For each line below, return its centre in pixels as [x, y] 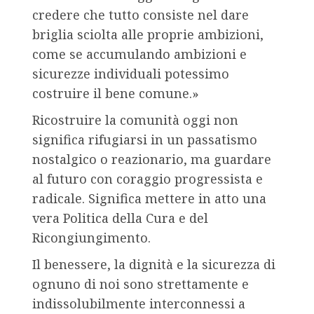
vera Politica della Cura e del [120, 218]
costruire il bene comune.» [116, 94]
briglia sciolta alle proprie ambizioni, [148, 35]
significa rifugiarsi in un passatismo [145, 140]
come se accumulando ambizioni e [139, 54]
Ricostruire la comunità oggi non [135, 120]
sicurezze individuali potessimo [131, 74]
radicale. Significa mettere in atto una [149, 199]
